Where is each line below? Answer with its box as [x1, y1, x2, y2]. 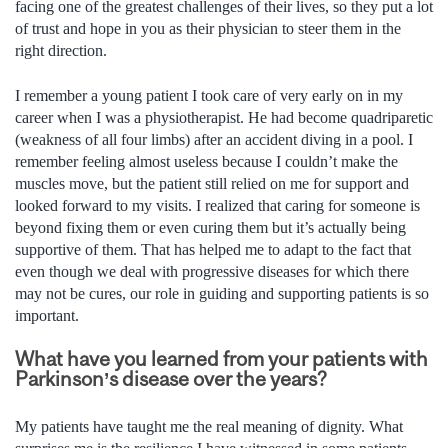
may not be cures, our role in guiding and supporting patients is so [15, 284, 429, 302]
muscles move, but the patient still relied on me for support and [15, 174, 409, 192]
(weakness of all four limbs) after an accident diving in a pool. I [15, 130, 413, 148]
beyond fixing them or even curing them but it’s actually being [15, 218, 406, 236]
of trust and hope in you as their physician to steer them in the [15, 20, 401, 38]
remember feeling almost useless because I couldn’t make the [15, 152, 398, 170]
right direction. [15, 42, 107, 60]
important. [15, 306, 79, 324]
